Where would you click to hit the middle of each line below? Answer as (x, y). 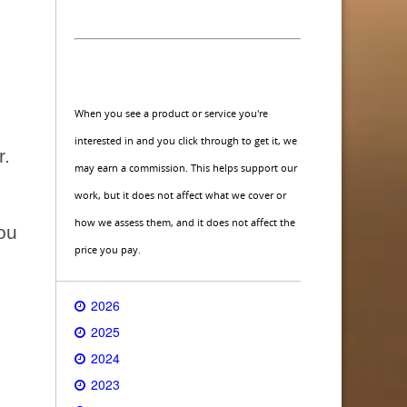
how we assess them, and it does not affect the (185, 222)
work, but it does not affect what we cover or (180, 195)
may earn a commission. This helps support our (186, 168)
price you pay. (108, 249)
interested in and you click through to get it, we (186, 140)
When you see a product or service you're (171, 113)
